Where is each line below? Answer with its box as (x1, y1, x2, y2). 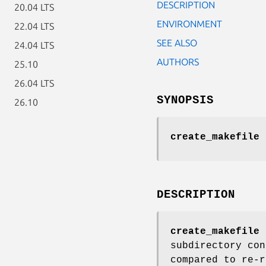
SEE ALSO (157, 37, 197, 48)
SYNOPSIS (157, 93, 214, 107)
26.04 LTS (14, 78, 54, 88)
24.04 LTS (14, 40, 54, 50)
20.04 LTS (14, 2, 54, 12)
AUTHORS (157, 56, 199, 67)
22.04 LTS (14, 21, 54, 31)
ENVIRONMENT (157, 18, 222, 29)
